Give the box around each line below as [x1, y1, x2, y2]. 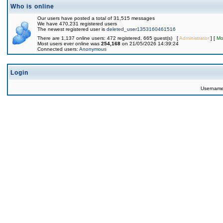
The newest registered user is [37, 26, 107, 32]
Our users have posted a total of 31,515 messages [37, 15, 155, 21]
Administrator [179, 35, 209, 41]
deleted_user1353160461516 [107, 26, 176, 32]
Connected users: [37, 46, 79, 52]
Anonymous [79, 46, 107, 52]
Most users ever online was [37, 41, 101, 46]
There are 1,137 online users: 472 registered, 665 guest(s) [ [37, 35, 179, 41]
